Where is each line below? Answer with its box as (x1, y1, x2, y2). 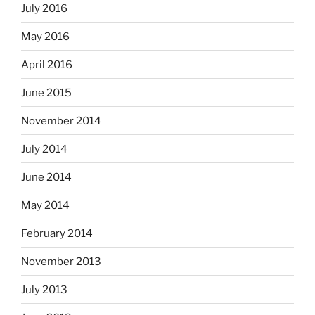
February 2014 (21, 226, 93, 240)
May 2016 (21, 30, 70, 43)
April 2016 (21, 58, 72, 71)
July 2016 (21, 1, 67, 15)
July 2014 (21, 142, 67, 155)
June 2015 (21, 86, 72, 99)
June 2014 (21, 170, 72, 184)
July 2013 (21, 283, 67, 296)
